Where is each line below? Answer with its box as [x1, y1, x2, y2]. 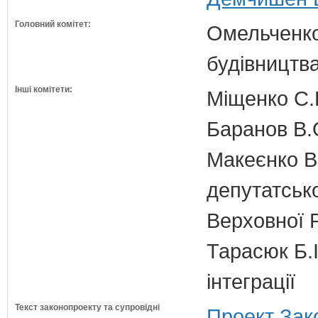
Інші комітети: [15, 84, 72, 94]
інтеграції [207, 270, 295, 293]
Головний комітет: [15, 19, 91, 29]
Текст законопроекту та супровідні [15, 302, 160, 312]
